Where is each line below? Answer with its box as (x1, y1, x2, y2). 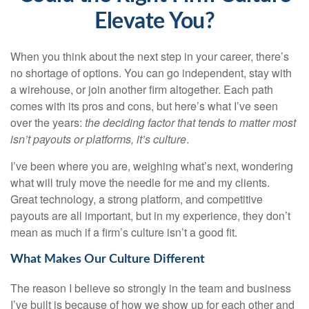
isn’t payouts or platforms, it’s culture (10, 131, 186, 147)
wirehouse (19, 81, 70, 97)
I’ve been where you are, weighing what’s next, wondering (10, 158, 293, 174)
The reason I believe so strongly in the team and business (10, 279, 291, 296)
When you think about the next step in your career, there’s (10, 48, 289, 64)
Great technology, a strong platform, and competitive (10, 191, 263, 207)
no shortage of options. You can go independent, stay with (10, 65, 292, 81)
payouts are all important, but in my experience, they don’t (10, 208, 290, 223)
